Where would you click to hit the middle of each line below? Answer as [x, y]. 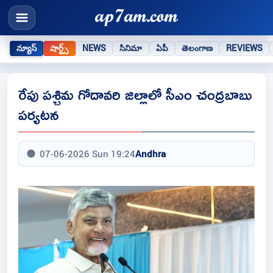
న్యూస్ [27, 48]
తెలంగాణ [197, 48]
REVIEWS [245, 48]
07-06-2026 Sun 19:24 [87, 154]
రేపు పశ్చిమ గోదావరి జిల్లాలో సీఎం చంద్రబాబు [135, 94]
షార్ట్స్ [59, 48]
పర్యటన [38, 115]
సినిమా [131, 48]
